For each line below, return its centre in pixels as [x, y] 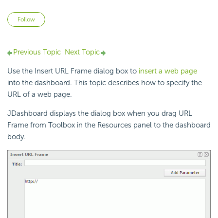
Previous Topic [37, 52]
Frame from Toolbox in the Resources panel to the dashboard [109, 125]
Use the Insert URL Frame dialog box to [73, 71]
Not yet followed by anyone [91, 18]
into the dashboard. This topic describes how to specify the [105, 83]
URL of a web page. [40, 95]
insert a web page [168, 71]
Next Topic [82, 52]
